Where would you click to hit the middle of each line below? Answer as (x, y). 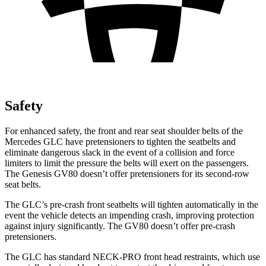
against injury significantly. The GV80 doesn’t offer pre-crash (120, 226)
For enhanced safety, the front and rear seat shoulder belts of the (124, 131)
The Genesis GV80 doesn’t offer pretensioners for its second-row (127, 173)
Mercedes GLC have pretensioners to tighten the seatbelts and (120, 141)
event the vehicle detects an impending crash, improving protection (129, 215)
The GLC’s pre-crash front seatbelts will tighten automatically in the (132, 204)
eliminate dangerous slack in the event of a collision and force (120, 152)
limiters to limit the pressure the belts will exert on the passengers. (127, 163)
